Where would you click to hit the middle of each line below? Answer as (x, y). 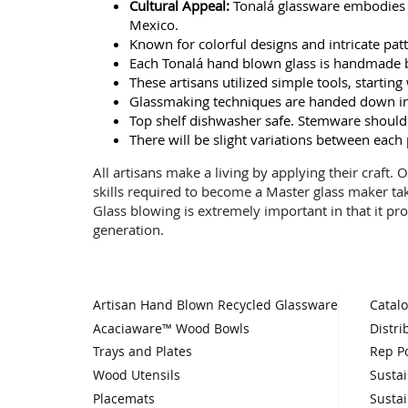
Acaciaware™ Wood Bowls (171, 328)
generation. (128, 229)
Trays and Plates (143, 352)
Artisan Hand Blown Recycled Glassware (215, 305)
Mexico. (154, 24)
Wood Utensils (137, 376)
